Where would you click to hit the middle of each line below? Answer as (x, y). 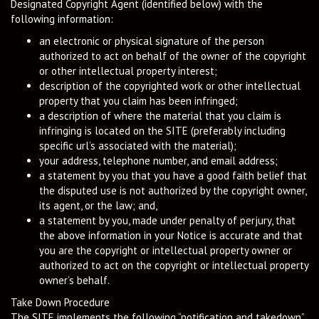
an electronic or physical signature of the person (152, 41)
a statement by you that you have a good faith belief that (173, 176)
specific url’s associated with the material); (138, 146)
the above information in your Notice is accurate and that (171, 235)
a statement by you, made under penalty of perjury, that (167, 220)
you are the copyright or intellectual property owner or (166, 250)
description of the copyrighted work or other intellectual (170, 86)
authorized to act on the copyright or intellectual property (174, 265)
